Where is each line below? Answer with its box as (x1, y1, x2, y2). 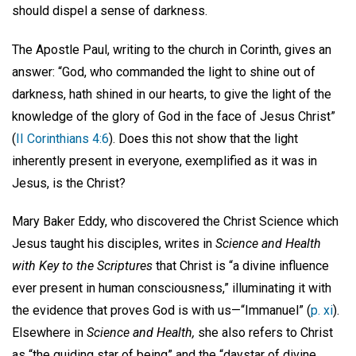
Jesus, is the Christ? (12, 175, 129, 191)
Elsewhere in (12, 325, 87, 341)
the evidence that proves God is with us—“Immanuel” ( (12, 303, 311, 319)
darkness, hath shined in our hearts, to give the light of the (12, 86, 331, 102)
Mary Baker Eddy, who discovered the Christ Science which (12, 214, 339, 230)
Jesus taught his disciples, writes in (12, 236, 215, 252)
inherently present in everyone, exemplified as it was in (12, 153, 317, 168)
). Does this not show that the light (109, 130, 298, 146)
